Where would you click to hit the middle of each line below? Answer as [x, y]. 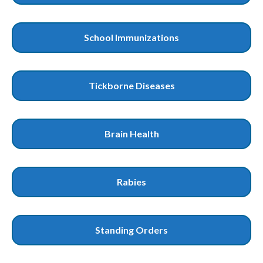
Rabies [131, 182]
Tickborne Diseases [131, 86]
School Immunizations [131, 38]
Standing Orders [131, 230]
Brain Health [131, 134]
